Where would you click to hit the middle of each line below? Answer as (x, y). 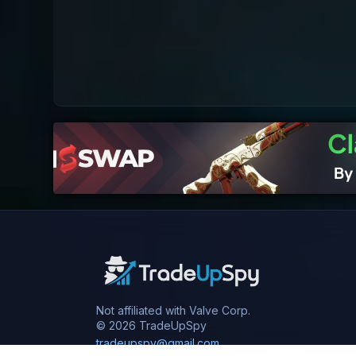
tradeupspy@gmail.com (157, 342)
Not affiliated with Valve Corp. (173, 310)
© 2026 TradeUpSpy (151, 325)
